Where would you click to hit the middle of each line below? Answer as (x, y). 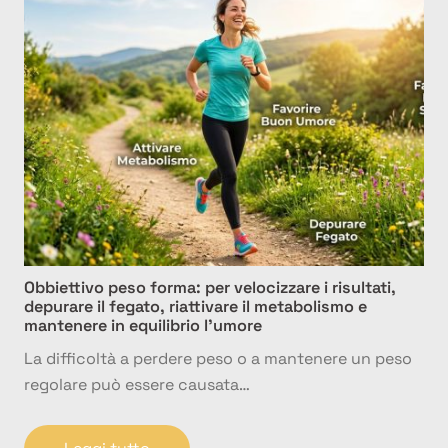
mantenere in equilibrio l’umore (143, 325)
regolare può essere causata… (137, 384)
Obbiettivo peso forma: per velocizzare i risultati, (210, 287)
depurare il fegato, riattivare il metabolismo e (195, 306)
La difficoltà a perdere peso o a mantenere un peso (218, 358)
